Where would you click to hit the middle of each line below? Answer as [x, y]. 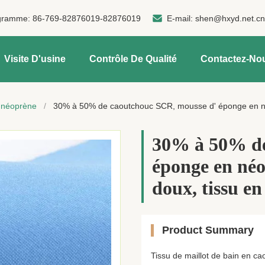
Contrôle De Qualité [133, 59]
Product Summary [208, 230]
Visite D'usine [35, 59]
